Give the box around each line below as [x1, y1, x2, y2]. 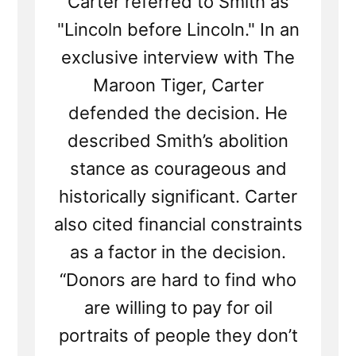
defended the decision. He [68, 103, 288, 124]
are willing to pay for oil [83, 297, 273, 319]
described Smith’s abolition [68, 130, 288, 152]
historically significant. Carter [59, 186, 297, 207]
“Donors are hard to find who [60, 269, 296, 291]
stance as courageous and [69, 158, 287, 180]
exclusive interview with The [61, 47, 295, 68]
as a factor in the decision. [70, 242, 286, 263]
